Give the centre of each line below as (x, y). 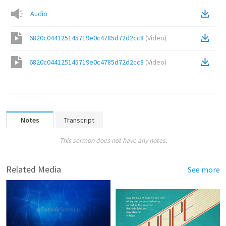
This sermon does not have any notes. (113, 140)
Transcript (79, 120)
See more (204, 169)
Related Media (34, 169)
